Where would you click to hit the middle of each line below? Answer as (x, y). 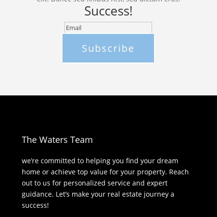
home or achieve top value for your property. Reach (105, 171)
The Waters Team (57, 139)
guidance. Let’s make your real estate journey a (98, 194)
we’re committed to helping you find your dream (100, 160)
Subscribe (108, 48)
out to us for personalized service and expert (94, 183)
